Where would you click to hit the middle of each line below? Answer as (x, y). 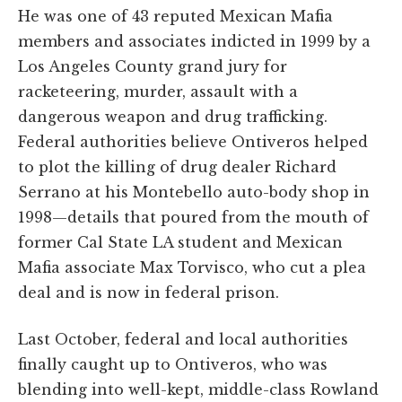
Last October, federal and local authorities (183, 339)
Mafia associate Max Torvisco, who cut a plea (192, 267)
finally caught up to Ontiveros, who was (173, 364)
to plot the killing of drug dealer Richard (177, 166)
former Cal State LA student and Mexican (180, 242)
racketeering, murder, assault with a (158, 91)
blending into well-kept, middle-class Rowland (198, 389)
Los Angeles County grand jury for (153, 66)
